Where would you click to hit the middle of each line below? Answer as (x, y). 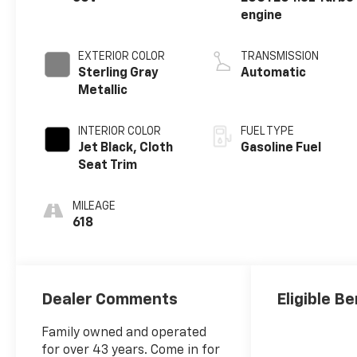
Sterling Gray (119, 73)
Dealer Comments (110, 299)
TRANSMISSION (280, 56)
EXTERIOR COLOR (122, 56)
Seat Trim (108, 165)
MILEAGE (94, 206)
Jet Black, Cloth (126, 148)
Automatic (274, 73)
